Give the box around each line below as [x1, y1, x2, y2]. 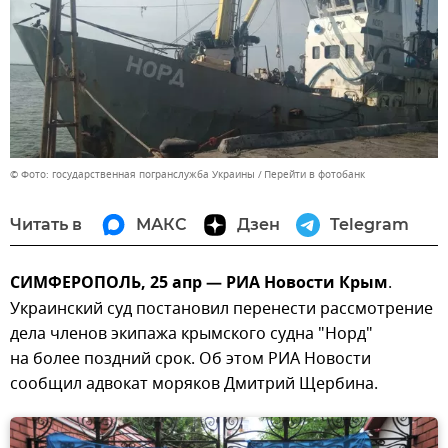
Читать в [10, 214, 82, 234]
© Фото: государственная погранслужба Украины [10, 166, 255, 182]
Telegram [330, 214, 409, 234]
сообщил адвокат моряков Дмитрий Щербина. [10, 371, 378, 396]
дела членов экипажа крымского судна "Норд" [10, 321, 373, 346]
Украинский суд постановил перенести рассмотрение [10, 296, 433, 321]
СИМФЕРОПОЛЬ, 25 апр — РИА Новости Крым [10, 270, 388, 297]
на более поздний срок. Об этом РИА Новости [10, 346, 371, 371]
